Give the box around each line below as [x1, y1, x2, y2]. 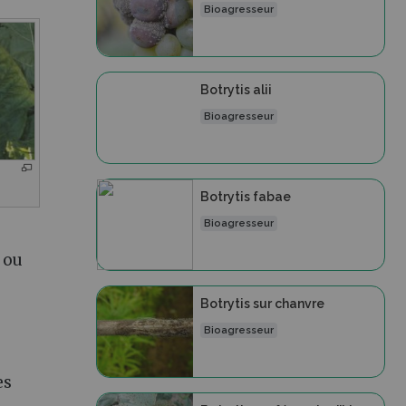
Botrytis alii [199, 82, 272, 97]
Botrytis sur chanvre [199, 296, 324, 311]
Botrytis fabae [199, 189, 291, 204]
